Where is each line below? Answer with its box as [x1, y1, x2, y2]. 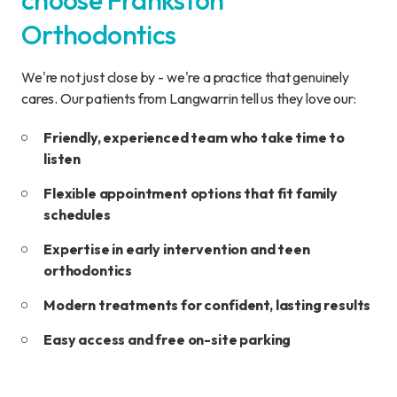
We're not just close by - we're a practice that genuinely [21, 68, 349, 86]
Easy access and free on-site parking [43, 331, 292, 348]
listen [43, 150, 82, 167]
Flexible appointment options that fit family [43, 184, 338, 202]
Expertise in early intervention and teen [43, 240, 310, 258]
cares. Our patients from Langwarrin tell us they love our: [21, 90, 356, 107]
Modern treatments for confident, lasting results [43, 296, 371, 314]
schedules [43, 206, 111, 223]
